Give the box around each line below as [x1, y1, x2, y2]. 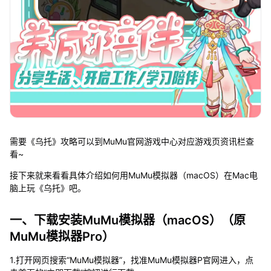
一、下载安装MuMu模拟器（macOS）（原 [9, 213, 246, 228]
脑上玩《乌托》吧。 [9, 183, 86, 194]
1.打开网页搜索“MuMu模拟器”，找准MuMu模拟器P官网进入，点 [9, 255, 253, 266]
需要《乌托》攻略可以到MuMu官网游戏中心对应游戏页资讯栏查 [9, 136, 254, 147]
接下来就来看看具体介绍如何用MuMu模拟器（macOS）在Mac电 [9, 170, 258, 181]
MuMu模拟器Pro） [9, 229, 114, 244]
